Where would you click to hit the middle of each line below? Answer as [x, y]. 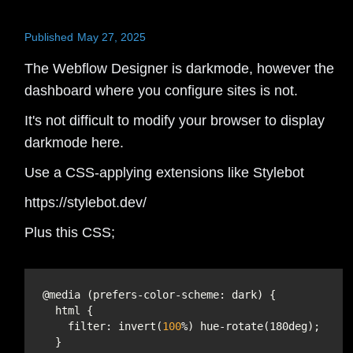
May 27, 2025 [112, 37]
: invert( [134, 326]
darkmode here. [74, 142]
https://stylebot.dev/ [86, 202]
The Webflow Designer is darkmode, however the [180, 68]
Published [49, 37]
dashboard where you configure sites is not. [162, 90]
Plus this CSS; [70, 232]
